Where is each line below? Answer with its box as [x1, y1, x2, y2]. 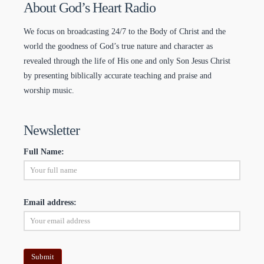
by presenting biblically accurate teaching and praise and [24, 71, 212, 81]
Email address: [24, 197, 77, 207]
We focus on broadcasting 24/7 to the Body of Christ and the [24, 27, 226, 37]
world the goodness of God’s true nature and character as [24, 42, 213, 51]
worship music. [24, 86, 75, 95]
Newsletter [24, 123, 80, 138]
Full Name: [24, 147, 65, 156]
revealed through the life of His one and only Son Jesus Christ [24, 57, 231, 66]
